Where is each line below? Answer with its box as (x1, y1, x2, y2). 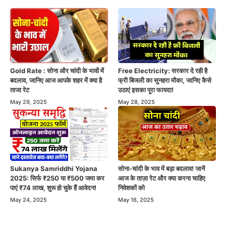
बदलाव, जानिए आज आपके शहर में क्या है (10, 76, 102, 84)
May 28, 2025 (118, 98, 155, 105)
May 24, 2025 (10, 196, 47, 204)
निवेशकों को (118, 184, 145, 192)
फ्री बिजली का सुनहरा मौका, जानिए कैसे (118, 76, 211, 84)
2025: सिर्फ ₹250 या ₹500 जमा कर (10, 174, 104, 183)
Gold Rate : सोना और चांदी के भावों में (10, 66, 104, 75)
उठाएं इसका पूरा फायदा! (118, 85, 174, 94)
